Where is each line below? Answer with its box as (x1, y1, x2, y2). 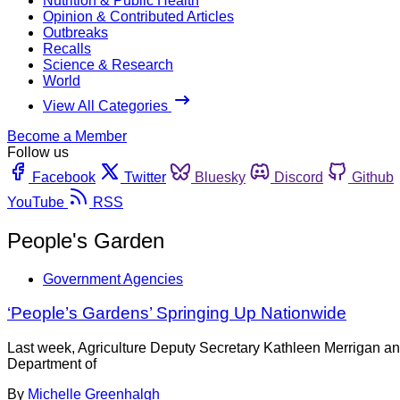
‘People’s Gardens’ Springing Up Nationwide (7, 304, 346, 323)
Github (352, 169, 394, 185)
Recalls (43, 40, 91, 56)
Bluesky (195, 169, 246, 185)
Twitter (124, 169, 166, 185)
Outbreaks (43, 24, 108, 40)
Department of (7, 356, 96, 372)
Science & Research (43, 56, 173, 72)
